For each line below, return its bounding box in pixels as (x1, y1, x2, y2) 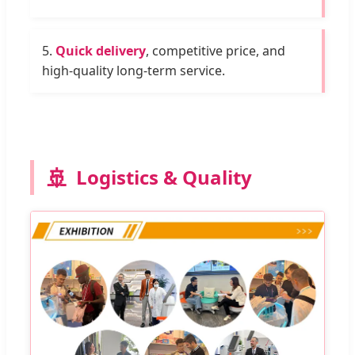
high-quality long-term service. (42, 61, 225, 79)
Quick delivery (55, 41, 146, 59)
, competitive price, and (146, 41, 285, 59)
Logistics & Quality (76, 163, 252, 190)
